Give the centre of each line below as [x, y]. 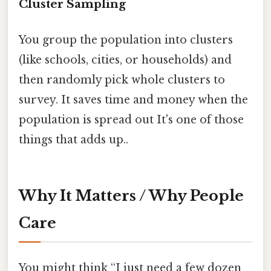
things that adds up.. [73, 140]
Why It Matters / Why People [131, 195]
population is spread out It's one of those [131, 120]
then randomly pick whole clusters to [122, 80]
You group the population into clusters [126, 40]
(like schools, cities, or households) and [125, 60]
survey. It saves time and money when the [133, 100]
